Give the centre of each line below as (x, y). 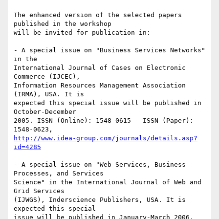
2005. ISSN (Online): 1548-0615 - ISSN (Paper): (104, 121)
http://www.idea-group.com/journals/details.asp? (106, 138)
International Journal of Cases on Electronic (100, 68)
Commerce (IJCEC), (49, 77)
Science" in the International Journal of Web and (108, 182)
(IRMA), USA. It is (51, 94)
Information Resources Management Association (100, 86)
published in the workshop (65, 24)
